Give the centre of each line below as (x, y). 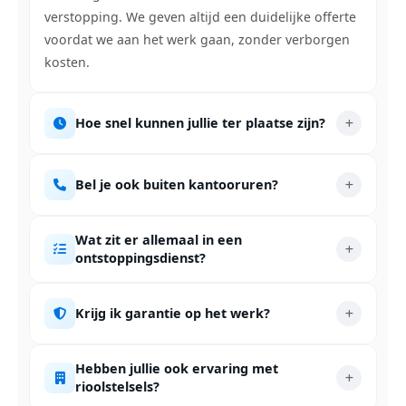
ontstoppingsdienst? (140, 258)
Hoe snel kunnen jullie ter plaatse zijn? (200, 123)
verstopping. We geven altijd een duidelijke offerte (200, 17)
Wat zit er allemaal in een (159, 240)
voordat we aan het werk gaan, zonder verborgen (197, 39)
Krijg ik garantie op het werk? (173, 313)
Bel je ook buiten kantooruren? (177, 184)
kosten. (67, 62)
